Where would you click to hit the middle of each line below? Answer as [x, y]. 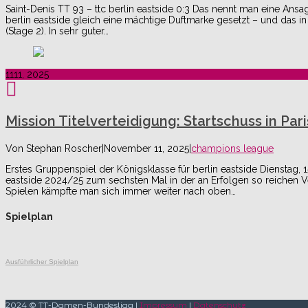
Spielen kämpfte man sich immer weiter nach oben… [121, 191]
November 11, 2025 [146, 149]
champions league [232, 149]
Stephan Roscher [64, 149]
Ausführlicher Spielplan [42, 262]
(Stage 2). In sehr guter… [57, 31]
